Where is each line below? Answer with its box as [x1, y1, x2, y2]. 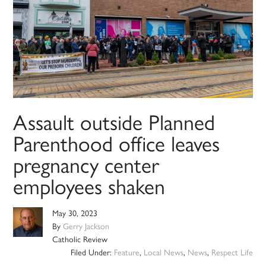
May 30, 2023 [52, 208, 98, 219]
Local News [143, 248, 183, 258]
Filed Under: [70, 248, 114, 258]
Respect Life [211, 248, 253, 258]
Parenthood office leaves [13, 131, 220, 157]
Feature [113, 248, 140, 258]
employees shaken [13, 174, 166, 200]
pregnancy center [13, 153, 160, 179]
